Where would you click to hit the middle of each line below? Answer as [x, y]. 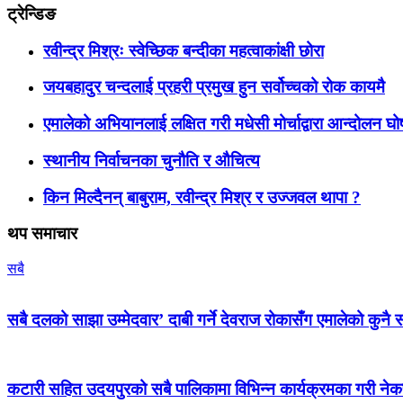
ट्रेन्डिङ [31, 13]
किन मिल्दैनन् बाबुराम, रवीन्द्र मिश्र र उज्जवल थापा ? [202, 197]
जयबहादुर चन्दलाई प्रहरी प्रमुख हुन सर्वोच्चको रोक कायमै [214, 87]
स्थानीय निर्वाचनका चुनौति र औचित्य [152, 160]
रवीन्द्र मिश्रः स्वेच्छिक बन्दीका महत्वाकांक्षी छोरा [184, 50]
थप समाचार [42, 234]
